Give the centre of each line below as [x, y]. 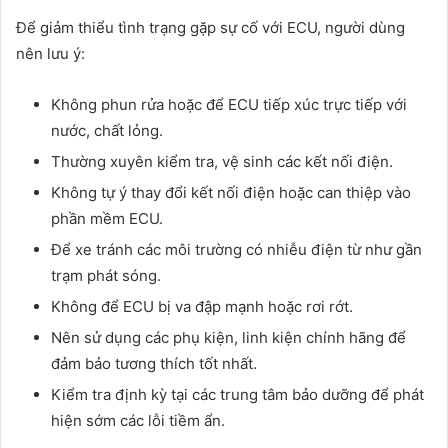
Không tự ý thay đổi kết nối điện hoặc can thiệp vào [231, 192]
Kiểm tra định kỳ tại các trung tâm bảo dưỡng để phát [237, 394]
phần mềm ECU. [107, 218]
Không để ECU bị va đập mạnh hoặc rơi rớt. [202, 306]
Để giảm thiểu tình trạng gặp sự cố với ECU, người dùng [210, 27]
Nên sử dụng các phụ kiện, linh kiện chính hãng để [228, 337]
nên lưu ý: [50, 53]
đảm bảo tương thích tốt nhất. [154, 363]
